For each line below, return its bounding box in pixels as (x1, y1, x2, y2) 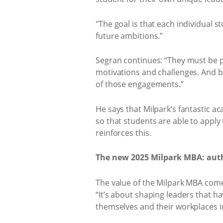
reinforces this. (96, 127, 151, 138)
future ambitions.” (96, 30, 163, 41)
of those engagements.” (96, 79, 184, 90)
